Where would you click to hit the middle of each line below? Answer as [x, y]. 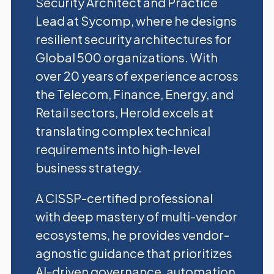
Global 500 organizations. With [126, 57]
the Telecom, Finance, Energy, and [134, 94]
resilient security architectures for [133, 39]
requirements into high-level [117, 149]
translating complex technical [123, 131]
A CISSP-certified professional [124, 198]
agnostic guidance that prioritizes [134, 253]
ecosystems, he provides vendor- [132, 235]
